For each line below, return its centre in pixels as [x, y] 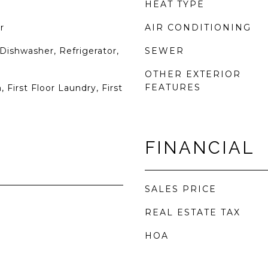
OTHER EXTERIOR [193, 74]
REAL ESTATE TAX [193, 212]
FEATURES [173, 87]
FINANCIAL [200, 148]
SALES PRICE [181, 189]
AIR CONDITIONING [198, 28]
